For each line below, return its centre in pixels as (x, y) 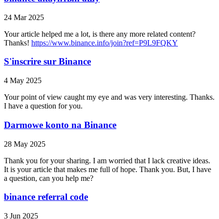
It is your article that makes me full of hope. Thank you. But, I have (108, 169)
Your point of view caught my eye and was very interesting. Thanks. (109, 97)
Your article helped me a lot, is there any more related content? (100, 34)
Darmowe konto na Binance (60, 125)
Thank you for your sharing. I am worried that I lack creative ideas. (107, 160)
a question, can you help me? (49, 178)
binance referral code (46, 197)
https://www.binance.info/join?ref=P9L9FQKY (105, 43)
